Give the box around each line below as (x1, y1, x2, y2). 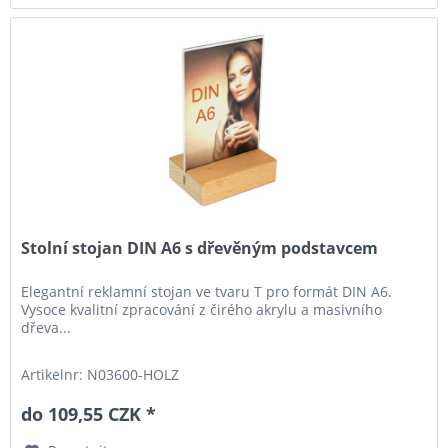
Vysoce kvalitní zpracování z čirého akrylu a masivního (21, 300, 383, 320)
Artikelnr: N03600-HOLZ (21, 365, 180, 385)
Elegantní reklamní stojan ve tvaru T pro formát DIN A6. (21, 282, 393, 302)
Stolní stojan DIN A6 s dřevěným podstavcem (21, 237, 379, 260)
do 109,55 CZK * (21, 402, 157, 427)
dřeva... (21, 318, 72, 338)
